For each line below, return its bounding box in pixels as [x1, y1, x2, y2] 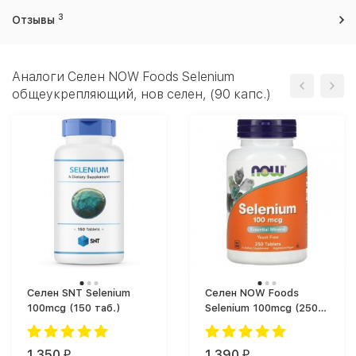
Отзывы [12, 14, 58, 26]
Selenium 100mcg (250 [205, 302, 295, 314]
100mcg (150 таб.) [69, 302, 121, 314]
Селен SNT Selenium [27, 287, 130, 299]
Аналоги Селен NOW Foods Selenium [12, 69, 234, 84]
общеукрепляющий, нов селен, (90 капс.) [12, 87, 271, 102]
